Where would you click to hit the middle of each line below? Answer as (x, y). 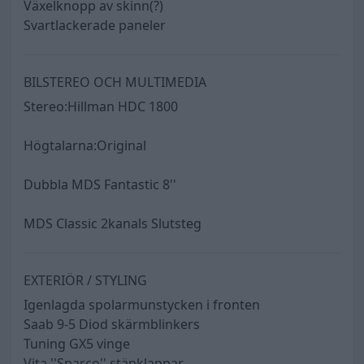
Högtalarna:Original (85, 145)
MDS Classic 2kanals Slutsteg (113, 223)
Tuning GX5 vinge (77, 343)
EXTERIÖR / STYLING (85, 280)
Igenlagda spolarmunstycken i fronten (142, 304)
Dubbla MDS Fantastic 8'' (100, 184)
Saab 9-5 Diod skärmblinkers (112, 324)
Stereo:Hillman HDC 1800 (101, 106)
